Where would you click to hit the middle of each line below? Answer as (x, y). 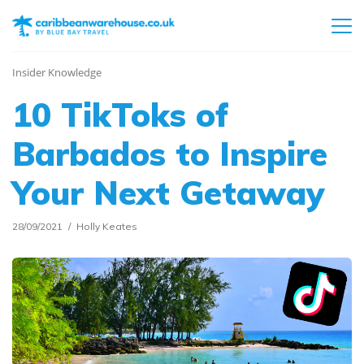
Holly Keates (107, 226)
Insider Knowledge (57, 72)
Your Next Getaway (168, 193)
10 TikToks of (121, 115)
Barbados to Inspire (170, 154)
